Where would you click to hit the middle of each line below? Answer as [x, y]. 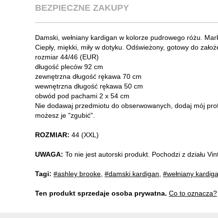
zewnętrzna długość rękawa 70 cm [88, 76]
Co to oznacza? [193, 193]
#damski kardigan [132, 173]
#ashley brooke [77, 173]
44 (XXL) [85, 135]
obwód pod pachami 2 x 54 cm [82, 96]
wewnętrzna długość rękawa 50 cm [89, 86]
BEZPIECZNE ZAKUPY [82, 8]
